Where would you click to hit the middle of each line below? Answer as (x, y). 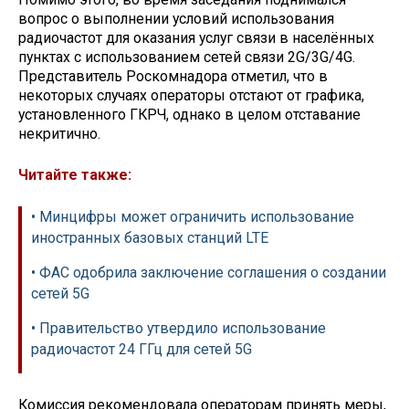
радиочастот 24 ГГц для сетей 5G (142, 349)
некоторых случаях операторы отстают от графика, (191, 96)
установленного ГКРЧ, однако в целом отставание (189, 115)
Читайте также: (75, 175)
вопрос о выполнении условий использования (176, 19)
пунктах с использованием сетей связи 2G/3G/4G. (187, 58)
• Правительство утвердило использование (178, 328)
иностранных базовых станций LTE (150, 237)
